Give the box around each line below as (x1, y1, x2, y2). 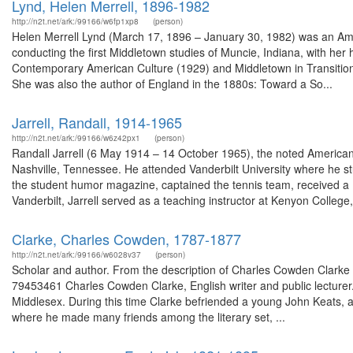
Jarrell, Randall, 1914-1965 (12, 112, 182, 132)
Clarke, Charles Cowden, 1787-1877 (12, 229, 241, 249)
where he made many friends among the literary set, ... (12, 309, 285, 325)
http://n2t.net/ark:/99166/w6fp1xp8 (12, 16, 139, 27)
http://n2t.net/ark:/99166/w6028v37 (12, 249, 141, 260)
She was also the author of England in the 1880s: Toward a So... (12, 76, 333, 91)
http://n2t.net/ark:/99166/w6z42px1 (12, 132, 140, 143)
